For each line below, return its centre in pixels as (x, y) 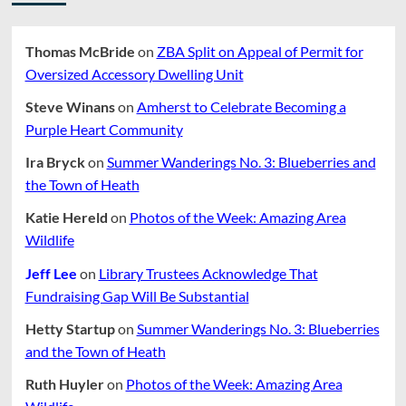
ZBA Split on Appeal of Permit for (260, 51)
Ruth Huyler (64, 384)
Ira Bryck (55, 162)
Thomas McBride (80, 51)
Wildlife (49, 240)
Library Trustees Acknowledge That (208, 273)
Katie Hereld (66, 217)
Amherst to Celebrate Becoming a (241, 107)
